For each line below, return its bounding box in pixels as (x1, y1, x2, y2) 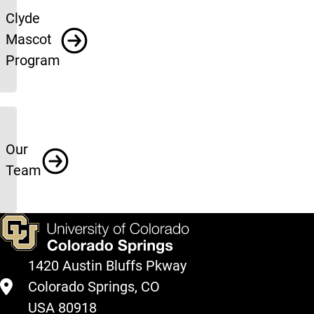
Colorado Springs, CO (28, 278, 160, 295)
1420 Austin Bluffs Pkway (28, 257, 186, 274)
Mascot (6, 31, 52, 48)
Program (6, 52, 60, 69)
